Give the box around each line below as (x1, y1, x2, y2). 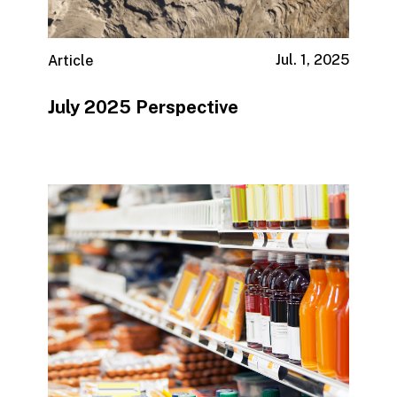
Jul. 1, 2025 (276, 51, 350, 69)
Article (47, 52, 93, 70)
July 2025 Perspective (47, 97, 238, 118)
